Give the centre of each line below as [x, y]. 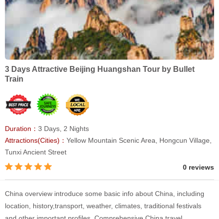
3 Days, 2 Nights [64, 129]
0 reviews [198, 167]
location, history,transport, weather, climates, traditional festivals [103, 206]
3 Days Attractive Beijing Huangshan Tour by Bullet [100, 69]
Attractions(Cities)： [36, 141]
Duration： [22, 129]
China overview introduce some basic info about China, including [105, 194]
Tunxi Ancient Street [36, 152]
